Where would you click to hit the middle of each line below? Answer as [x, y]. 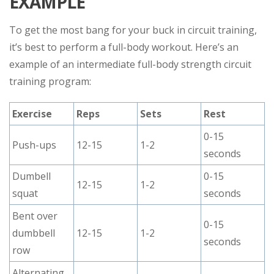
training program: [50, 81]
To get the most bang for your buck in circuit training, [133, 30]
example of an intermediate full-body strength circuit [130, 64]
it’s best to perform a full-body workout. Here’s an [124, 47]
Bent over [35, 216]
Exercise [32, 114]
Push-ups [34, 145]
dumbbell [34, 233]
